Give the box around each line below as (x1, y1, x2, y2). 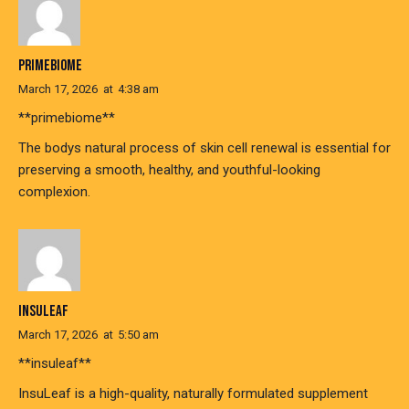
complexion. (18, 183, 90, 200)
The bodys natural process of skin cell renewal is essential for (18, 139, 391, 156)
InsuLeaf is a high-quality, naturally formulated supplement (18, 385, 368, 403)
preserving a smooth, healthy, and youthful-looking (18, 161, 320, 178)
